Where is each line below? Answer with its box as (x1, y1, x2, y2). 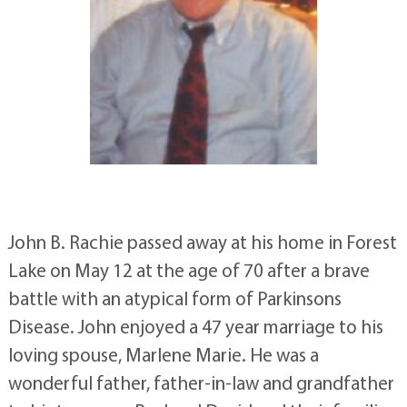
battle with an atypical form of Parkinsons (7, 285, 342, 310)
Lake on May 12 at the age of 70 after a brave (7, 257, 370, 282)
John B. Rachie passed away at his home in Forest (7, 229, 397, 253)
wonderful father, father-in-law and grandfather (7, 370, 394, 394)
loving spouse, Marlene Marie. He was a (7, 342, 319, 366)
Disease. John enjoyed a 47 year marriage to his (7, 313, 383, 338)
